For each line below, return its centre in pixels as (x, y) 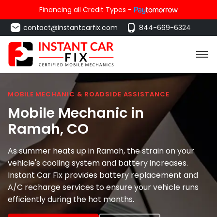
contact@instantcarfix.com (70, 28)
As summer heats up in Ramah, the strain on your (101, 151)
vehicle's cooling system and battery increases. (98, 163)
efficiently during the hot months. (71, 199)
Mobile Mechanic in (76, 113)
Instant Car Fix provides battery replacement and (103, 175)
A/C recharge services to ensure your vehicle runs (103, 187)
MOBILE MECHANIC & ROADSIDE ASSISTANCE (89, 94)
